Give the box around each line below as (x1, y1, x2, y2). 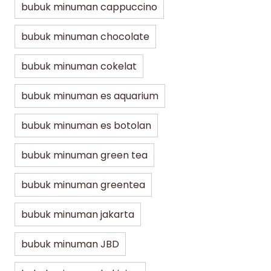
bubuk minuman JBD (21, 237, 119, 252)
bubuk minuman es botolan (21, 119, 151, 133)
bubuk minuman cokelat (21, 59, 137, 74)
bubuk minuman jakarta (21, 207, 134, 222)
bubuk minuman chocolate (21, 30, 149, 44)
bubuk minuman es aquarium (21, 89, 158, 103)
